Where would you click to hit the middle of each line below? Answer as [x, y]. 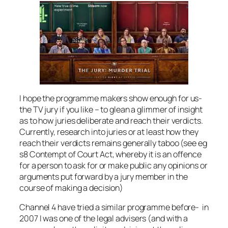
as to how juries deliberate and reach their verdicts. [111, 120]
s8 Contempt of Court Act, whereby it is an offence [110, 154]
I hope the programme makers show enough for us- [111, 98]
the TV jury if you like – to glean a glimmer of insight [111, 109]
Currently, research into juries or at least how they [109, 132]
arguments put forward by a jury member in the [104, 176]
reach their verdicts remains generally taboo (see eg [113, 143]
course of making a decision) [72, 188]
